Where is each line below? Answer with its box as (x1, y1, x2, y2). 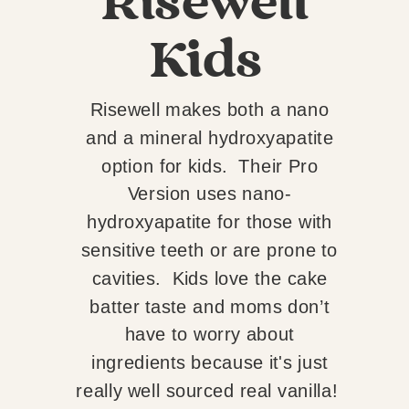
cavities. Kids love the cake (91, 267, 328, 288)
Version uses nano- (127, 184, 292, 204)
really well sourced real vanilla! (76, 380, 343, 402)
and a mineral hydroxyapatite (85, 127, 334, 148)
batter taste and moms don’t (89, 296, 330, 317)
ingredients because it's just (90, 351, 329, 373)
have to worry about (124, 324, 295, 345)
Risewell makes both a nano (89, 99, 330, 121)
